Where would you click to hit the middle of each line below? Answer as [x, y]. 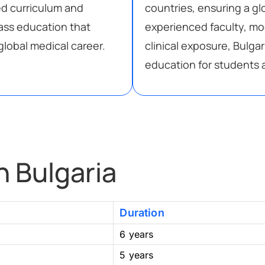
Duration [142, 213]
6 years [137, 235]
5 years [137, 255]
